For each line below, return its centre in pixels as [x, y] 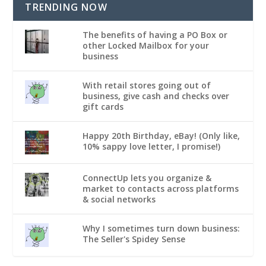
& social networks [119, 199]
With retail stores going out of [147, 85]
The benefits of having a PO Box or [155, 34]
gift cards [103, 106]
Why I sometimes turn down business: [161, 228]
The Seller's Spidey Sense [134, 239]
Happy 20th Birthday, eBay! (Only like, [161, 135]
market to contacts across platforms [161, 188]
